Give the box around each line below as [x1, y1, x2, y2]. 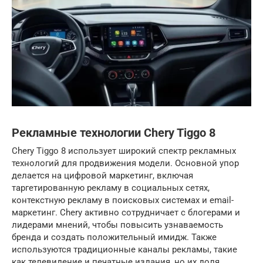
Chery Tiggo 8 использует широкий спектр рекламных [12, 145, 236, 156]
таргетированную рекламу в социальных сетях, [12, 182, 210, 193]
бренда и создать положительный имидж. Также [12, 231, 217, 242]
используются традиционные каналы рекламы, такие [12, 244, 237, 255]
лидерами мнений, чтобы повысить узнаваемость [12, 219, 223, 230]
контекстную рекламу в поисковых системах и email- [12, 194, 234, 205]
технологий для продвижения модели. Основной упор [12, 157, 239, 168]
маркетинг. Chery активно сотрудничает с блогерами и [12, 207, 240, 218]
